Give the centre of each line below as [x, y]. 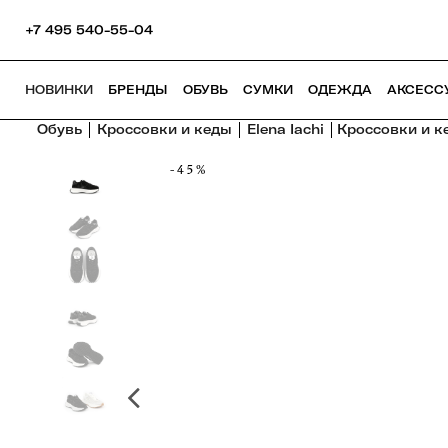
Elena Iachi [285, 129]
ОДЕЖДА [340, 89]
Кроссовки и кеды [164, 129]
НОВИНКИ [59, 89]
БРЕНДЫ [138, 89]
